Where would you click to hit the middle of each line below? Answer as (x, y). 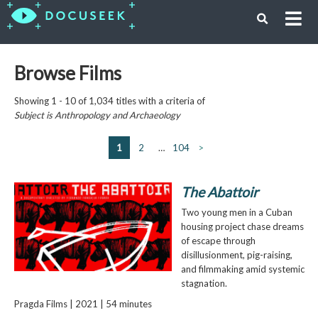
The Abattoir (219, 192)
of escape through (218, 240)
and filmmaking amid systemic (242, 269)
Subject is (34, 115)
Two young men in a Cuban (236, 212)
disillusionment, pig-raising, (236, 254)
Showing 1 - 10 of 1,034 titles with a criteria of (109, 100)
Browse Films (67, 73)
